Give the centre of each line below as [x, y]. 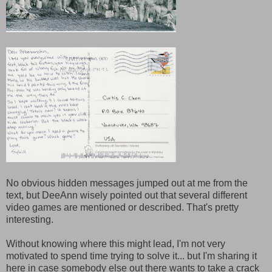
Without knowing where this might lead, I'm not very [116, 243]
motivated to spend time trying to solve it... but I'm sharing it [131, 256]
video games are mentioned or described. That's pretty [122, 207]
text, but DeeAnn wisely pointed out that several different [127, 195]
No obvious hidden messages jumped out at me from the [127, 183]
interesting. [30, 219]
